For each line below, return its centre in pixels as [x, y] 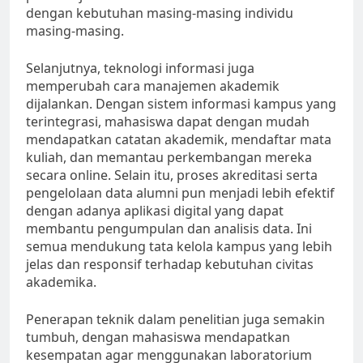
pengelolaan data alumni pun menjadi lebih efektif [180, 193]
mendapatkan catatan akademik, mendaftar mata [179, 140]
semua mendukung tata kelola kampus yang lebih [179, 247]
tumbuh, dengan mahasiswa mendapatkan [158, 337]
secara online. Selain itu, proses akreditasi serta [172, 175]
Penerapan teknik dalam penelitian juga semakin [175, 320]
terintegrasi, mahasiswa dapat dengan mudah [168, 122]
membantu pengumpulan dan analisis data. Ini [169, 229]
